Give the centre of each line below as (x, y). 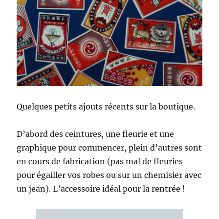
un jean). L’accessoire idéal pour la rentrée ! (101, 189)
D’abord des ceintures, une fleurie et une (96, 134)
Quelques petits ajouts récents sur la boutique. (106, 107)
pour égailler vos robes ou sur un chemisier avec (109, 175)
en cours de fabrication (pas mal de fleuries (100, 162)
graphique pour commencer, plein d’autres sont (109, 148)
